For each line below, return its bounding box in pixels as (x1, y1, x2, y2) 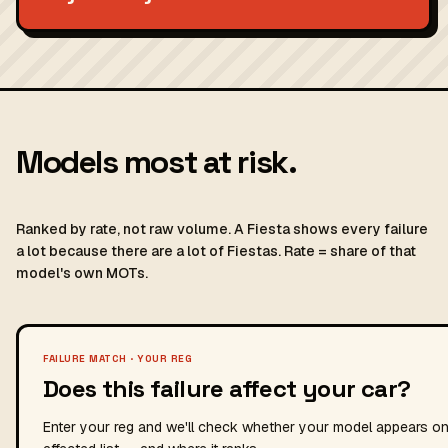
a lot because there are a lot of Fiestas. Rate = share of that (16, 242, 416, 260)
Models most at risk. (16, 142, 297, 182)
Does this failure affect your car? (43, 373, 411, 404)
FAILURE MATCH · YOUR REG (43, 352, 192, 365)
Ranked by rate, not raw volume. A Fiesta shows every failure (16, 220, 428, 238)
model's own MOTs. (16, 264, 148, 282)
